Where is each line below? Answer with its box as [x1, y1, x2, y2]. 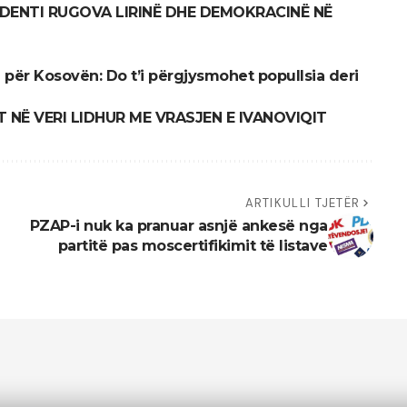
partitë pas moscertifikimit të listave [57, 236, 328, 254]
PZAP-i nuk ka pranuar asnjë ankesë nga [29, 216, 328, 234]
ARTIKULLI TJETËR [244, 194, 361, 211]
